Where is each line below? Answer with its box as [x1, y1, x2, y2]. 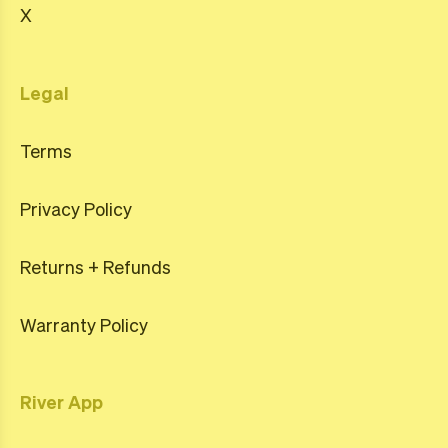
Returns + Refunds [20, 255, 171, 278]
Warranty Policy [20, 313, 148, 336]
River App [20, 390, 103, 413]
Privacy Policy [20, 197, 132, 220]
